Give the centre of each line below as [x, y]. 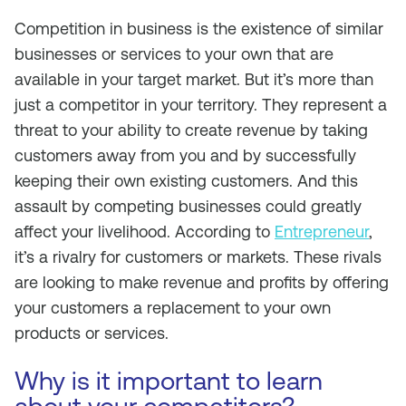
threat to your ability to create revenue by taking [191, 130]
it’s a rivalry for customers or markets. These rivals [198, 257]
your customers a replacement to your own [173, 308]
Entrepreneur [322, 232]
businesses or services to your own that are [174, 54]
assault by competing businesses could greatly [188, 206]
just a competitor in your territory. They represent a [201, 105]
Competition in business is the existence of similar [199, 29]
